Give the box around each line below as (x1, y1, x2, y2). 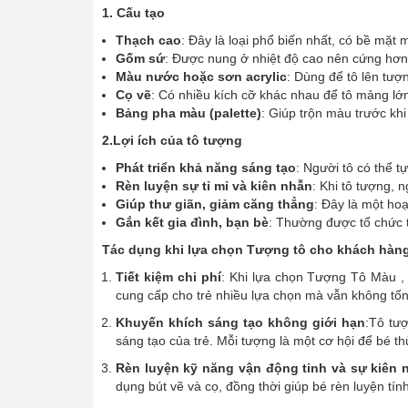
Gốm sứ (116, 51, 165, 66)
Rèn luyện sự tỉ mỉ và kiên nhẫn (116, 178, 312, 194)
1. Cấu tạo (102, 5, 165, 21)
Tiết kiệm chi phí (116, 270, 221, 285)
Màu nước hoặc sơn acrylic (116, 69, 287, 85)
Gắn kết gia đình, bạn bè (116, 215, 269, 230)
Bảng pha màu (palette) (116, 106, 261, 121)
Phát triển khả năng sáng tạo (116, 160, 296, 176)
